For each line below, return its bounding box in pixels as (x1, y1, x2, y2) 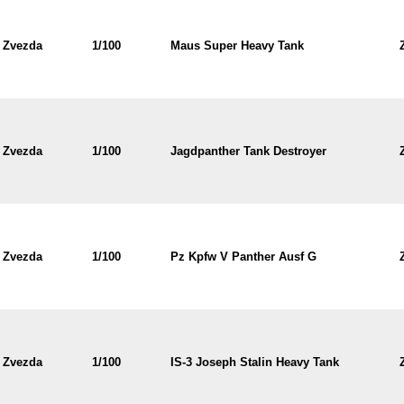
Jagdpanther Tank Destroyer (170, 144, 326, 158)
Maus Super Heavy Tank (170, 39, 304, 52)
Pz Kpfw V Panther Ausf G (170, 250, 317, 263)
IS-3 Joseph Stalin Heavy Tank (170, 355, 339, 369)
